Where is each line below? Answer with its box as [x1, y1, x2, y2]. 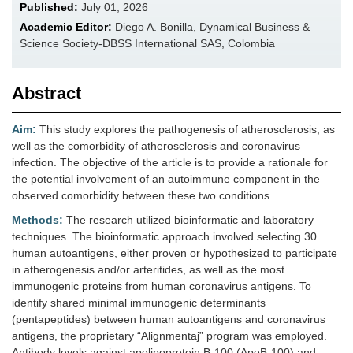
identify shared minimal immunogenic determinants [12, 296, 266, 310]
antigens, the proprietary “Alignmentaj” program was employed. [12, 329, 327, 343]
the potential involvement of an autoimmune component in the [12, 173, 320, 186]
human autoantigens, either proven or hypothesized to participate [12, 247, 337, 260]
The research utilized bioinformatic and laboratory [63, 214, 314, 227]
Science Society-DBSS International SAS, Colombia [20, 37, 275, 50]
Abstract [12, 84, 81, 104]
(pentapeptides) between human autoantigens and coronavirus [12, 313, 325, 326]
